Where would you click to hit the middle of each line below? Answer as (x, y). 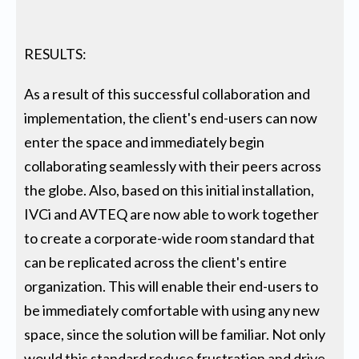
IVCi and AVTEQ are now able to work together (172, 214)
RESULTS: (56, 54)
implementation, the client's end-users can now (171, 118)
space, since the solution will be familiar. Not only (175, 335)
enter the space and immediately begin (145, 142)
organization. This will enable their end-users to (171, 286)
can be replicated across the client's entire (156, 262)
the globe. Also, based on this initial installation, (169, 190)
